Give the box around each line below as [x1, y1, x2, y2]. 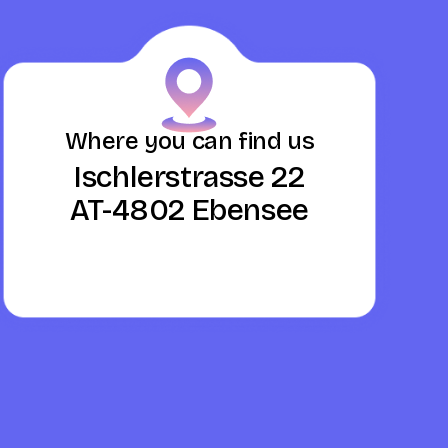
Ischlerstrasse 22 [74, 158, 305, 195]
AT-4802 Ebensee [69, 191, 309, 228]
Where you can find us [64, 126, 315, 155]
